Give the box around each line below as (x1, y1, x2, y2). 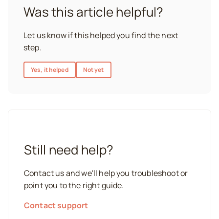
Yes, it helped (31, 66, 68, 74)
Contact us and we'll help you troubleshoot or (24, 168, 188, 178)
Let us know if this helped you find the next (23, 30, 178, 41)
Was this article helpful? (23, 3, 164, 21)
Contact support (24, 200, 88, 211)
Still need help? (24, 141, 114, 158)
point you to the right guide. (24, 180, 124, 191)
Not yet (83, 66, 104, 74)
